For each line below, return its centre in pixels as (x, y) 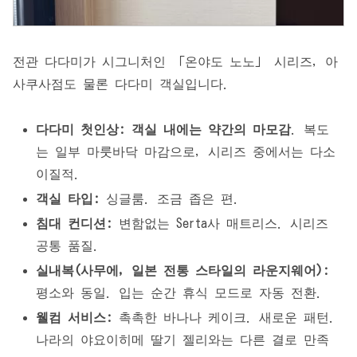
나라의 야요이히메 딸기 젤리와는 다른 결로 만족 (183, 340)
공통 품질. (68, 245)
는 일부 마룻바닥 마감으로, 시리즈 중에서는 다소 (186, 151)
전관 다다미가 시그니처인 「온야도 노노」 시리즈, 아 (175, 61)
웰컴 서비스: (75, 318)
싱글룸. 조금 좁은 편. (170, 198)
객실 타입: (68, 198)
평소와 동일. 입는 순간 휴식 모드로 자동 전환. (180, 293)
